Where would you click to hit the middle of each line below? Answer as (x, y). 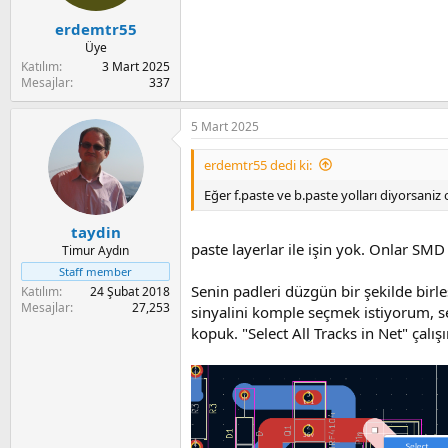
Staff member (95, 272)
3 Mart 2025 (136, 66)
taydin (95, 232)
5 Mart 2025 (225, 126)
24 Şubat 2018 (130, 292)
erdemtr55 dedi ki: (258, 164)
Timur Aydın (95, 251)
